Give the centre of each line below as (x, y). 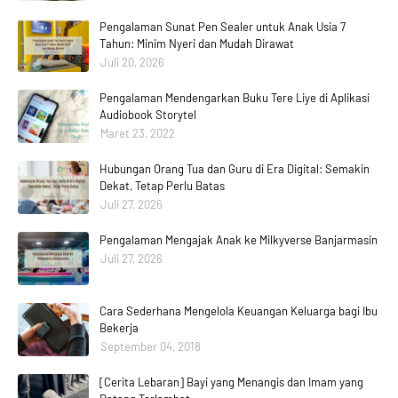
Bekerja (119, 328)
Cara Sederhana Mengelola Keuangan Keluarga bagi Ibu (239, 311)
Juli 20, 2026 (132, 63)
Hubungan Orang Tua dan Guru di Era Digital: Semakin (235, 169)
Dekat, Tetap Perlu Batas (162, 186)
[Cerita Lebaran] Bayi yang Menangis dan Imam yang (231, 382)
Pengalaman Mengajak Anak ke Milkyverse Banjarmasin (239, 240)
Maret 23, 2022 (138, 134)
